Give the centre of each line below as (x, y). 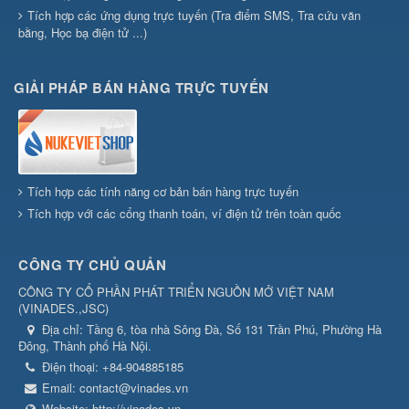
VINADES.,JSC (63, 309)
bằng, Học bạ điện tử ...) (83, 33)
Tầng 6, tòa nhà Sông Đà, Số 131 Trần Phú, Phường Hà (234, 330)
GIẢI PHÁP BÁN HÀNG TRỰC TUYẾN (142, 88)
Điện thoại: (72, 367)
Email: (61, 388)
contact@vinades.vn (134, 388)
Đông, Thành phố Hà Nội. (85, 346)
